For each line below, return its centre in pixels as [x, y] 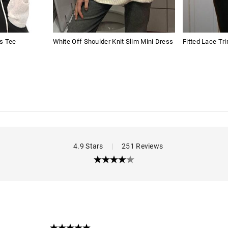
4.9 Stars [88, 146]
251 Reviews [138, 146]
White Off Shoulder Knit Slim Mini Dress [113, 41]
